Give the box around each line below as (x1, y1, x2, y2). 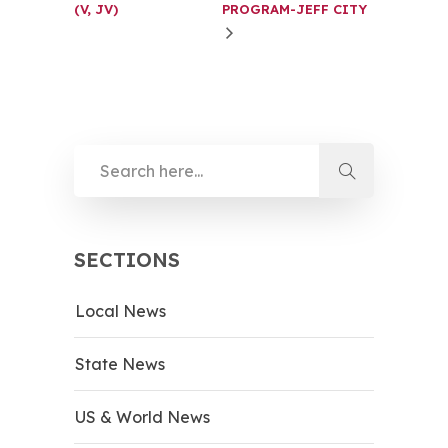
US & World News (75, 406, 210, 427)
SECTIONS (74, 246, 180, 272)
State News (75, 353, 165, 374)
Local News (75, 300, 166, 321)
